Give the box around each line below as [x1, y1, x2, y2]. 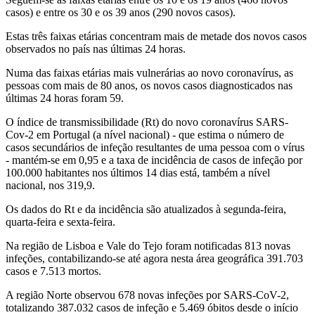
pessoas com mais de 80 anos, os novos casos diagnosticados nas [6, 79, 292, 92]
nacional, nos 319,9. [6, 179, 95, 192]
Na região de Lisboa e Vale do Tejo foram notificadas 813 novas [6, 240, 290, 252]
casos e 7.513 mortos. [6, 265, 101, 278]
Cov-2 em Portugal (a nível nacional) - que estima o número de [6, 129, 284, 141]
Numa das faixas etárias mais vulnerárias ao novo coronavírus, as [6, 67, 293, 79]
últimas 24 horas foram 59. [6, 92, 124, 105]
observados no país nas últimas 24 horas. [6, 43, 186, 56]
